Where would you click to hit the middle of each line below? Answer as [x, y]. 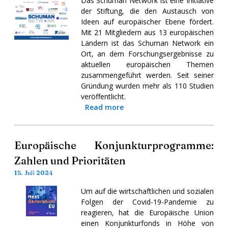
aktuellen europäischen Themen [147, 64]
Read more [104, 107]
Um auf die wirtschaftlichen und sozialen [147, 191]
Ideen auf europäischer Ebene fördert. [147, 21]
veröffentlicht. [103, 96]
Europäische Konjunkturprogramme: [114, 145]
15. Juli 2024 [34, 173]
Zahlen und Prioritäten [70, 160]
